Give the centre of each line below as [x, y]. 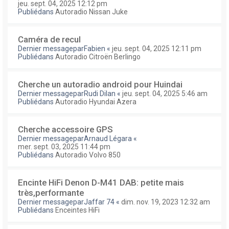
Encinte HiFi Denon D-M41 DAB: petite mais [101, 182]
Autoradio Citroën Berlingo [98, 57]
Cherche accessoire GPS [65, 129]
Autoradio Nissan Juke [91, 12]
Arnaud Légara [108, 139]
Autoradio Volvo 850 [88, 155]
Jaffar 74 [99, 202]
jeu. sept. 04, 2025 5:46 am [165, 94]
